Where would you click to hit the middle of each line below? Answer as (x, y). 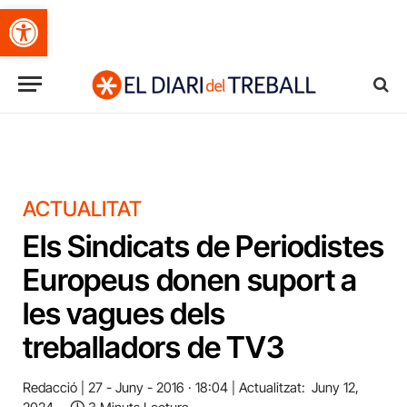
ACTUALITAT (82, 209)
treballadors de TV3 (154, 347)
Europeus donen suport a (190, 280)
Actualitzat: (272, 387)
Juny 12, (335, 387)
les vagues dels (124, 313)
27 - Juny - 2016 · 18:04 (158, 387)
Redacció (50, 387)
